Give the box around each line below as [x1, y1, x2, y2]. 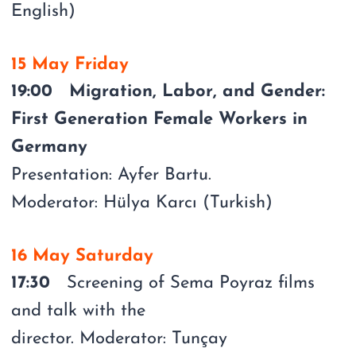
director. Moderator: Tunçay [11, 329, 228, 348]
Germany [11, 137, 88, 157]
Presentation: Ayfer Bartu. [11, 165, 212, 184]
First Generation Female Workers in [11, 110, 308, 129]
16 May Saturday [11, 246, 160, 265]
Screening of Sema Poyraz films [67, 273, 315, 292]
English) [11, 2, 76, 21]
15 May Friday [11, 55, 130, 74]
